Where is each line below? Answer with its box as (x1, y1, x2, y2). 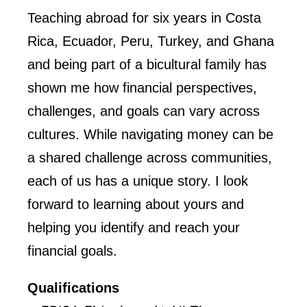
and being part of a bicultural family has (27, 56, 267, 72)
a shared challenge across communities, (27, 149, 272, 165)
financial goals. (27, 243, 117, 258)
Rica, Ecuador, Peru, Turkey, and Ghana (27, 33, 274, 49)
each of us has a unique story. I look (27, 173, 248, 188)
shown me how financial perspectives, (27, 79, 257, 95)
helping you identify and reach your (27, 219, 240, 235)
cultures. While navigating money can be (27, 126, 273, 142)
